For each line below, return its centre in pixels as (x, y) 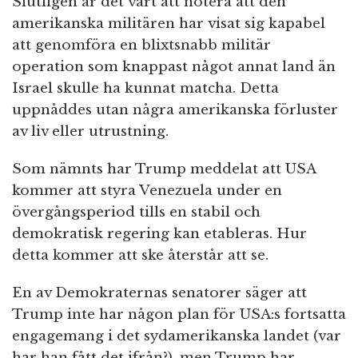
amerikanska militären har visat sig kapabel (169, 24)
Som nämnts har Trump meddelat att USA (164, 169)
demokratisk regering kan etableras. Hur (159, 234)
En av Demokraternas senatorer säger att (159, 293)
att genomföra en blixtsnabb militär (141, 46)
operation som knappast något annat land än (174, 67)
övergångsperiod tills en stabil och (136, 213)
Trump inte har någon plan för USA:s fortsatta (179, 315)
